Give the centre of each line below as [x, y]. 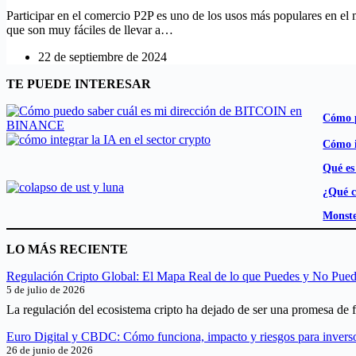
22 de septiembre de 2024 [103, 56]
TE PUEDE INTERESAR [79, 83]
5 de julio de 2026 [46, 290]
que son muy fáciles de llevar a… [90, 29]
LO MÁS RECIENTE [67, 250]
